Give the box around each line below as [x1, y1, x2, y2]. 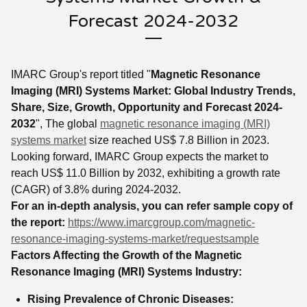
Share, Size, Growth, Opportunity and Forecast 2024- [11, 101, 282, 113]
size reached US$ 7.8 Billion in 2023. [86, 134, 269, 146]
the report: [11, 217, 65, 228]
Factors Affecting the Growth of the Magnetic [11, 249, 242, 261]
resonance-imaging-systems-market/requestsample [11, 233, 259, 245]
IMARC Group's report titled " [11, 69, 151, 80]
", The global [36, 118, 100, 130]
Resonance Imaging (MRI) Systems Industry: [11, 266, 246, 278]
